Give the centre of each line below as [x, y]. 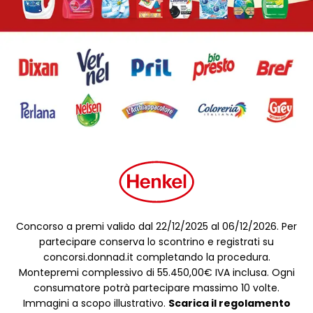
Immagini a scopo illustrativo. [95, 303]
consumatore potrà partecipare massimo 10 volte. [156, 288]
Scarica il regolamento [229, 303]
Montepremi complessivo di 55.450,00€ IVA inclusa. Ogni [156, 272]
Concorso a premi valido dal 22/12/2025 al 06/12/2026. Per [156, 226]
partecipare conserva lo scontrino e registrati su [156, 242]
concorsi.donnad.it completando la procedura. [156, 257]
